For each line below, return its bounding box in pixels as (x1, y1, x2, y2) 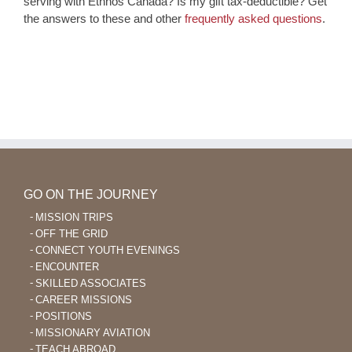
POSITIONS (35, 310, 92, 323)
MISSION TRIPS (35, 211, 113, 224)
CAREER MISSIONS (35, 294, 132, 306)
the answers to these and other (24, 12, 185, 26)
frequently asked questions (185, 12, 322, 26)
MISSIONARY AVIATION (35, 327, 150, 339)
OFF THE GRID (35, 228, 108, 240)
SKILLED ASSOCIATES (35, 277, 146, 290)
